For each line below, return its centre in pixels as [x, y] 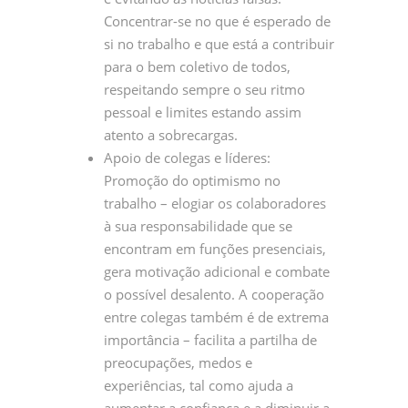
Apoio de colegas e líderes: [187, 157]
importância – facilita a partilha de [210, 339]
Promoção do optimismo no [192, 180]
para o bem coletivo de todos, [197, 66]
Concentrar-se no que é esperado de [217, 20]
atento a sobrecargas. [171, 134]
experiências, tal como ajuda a [199, 385]
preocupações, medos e [178, 362]
